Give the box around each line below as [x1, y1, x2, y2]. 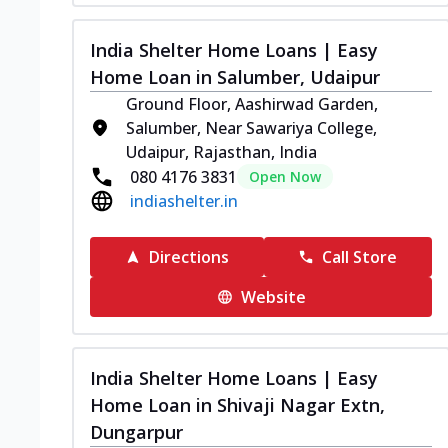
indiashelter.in [130, 190, 238, 212]
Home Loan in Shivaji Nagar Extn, [90, 393, 385, 417]
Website [240, 286, 306, 308]
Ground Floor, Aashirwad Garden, [126, 93, 378, 115]
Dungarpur [90, 420, 183, 444]
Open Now [249, 167, 321, 186]
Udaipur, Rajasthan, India [126, 141, 317, 163]
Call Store [322, 246, 398, 268]
